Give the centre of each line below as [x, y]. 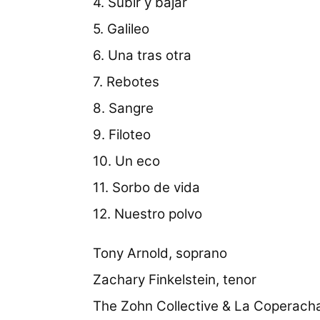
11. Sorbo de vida [147, 187]
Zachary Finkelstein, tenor [175, 280]
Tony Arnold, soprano [160, 254]
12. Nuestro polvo [148, 214]
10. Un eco [127, 161]
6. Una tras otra [142, 55]
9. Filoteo [122, 134]
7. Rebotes [126, 81]
